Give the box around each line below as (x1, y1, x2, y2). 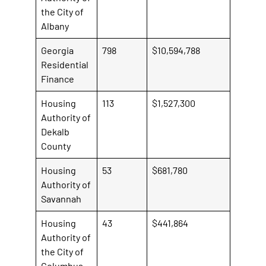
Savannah (41, 192, 82, 204)
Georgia (41, 44, 74, 56)
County (41, 140, 71, 151)
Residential (41, 58, 89, 70)
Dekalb (41, 125, 70, 137)
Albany (41, 20, 69, 31)
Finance (41, 72, 75, 84)
